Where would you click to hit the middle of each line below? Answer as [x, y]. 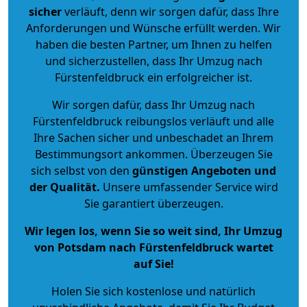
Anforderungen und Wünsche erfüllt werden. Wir [153, 28]
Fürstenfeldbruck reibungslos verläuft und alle [153, 121]
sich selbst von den [80, 170]
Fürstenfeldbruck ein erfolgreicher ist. [153, 77]
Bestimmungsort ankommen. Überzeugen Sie [153, 154]
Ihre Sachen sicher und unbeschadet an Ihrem [153, 137]
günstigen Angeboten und [203, 170]
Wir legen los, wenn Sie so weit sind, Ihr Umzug [153, 231]
